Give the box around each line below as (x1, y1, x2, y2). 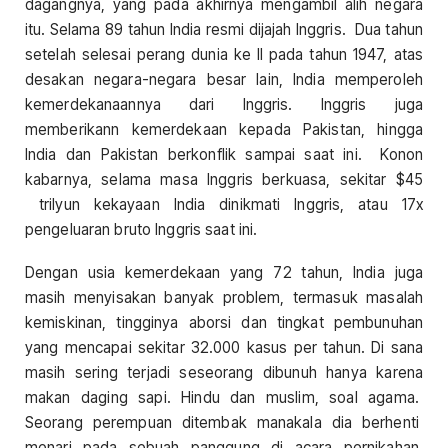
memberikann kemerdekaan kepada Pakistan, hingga (25, 120, 423, 140)
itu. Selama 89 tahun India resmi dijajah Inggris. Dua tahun (25, 20, 423, 40)
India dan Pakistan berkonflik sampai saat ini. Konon (25, 145, 423, 165)
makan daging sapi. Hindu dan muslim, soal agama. (25, 388, 423, 408)
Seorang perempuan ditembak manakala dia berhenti (25, 413, 423, 433)
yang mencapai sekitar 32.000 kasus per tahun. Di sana (25, 338, 423, 358)
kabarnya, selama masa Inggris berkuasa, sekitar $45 (25, 170, 423, 190)
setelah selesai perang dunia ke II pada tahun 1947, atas (25, 45, 423, 65)
